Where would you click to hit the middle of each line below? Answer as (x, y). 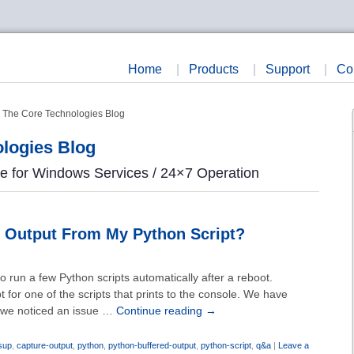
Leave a (294, 345)
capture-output (45, 345)
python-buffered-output (152, 345)
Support (288, 69)
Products (214, 69)
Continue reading (161, 311)
